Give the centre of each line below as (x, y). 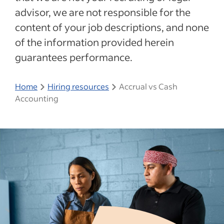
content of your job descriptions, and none (112, 27)
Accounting (37, 98)
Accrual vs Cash (148, 86)
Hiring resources (78, 86)
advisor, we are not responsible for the (103, 12)
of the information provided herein (94, 42)
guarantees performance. (74, 57)
